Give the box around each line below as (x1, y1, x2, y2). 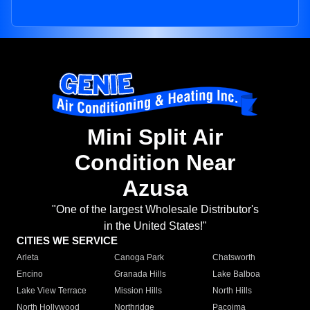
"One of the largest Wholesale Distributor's (51, 203, 259, 216)
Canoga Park (114, 253, 165, 263)
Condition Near (75, 150, 235, 176)
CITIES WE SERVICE (17, 235, 118, 247)
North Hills (212, 286, 252, 296)
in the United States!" (103, 220, 207, 232)
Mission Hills (114, 286, 163, 296)
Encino (17, 269, 43, 280)
